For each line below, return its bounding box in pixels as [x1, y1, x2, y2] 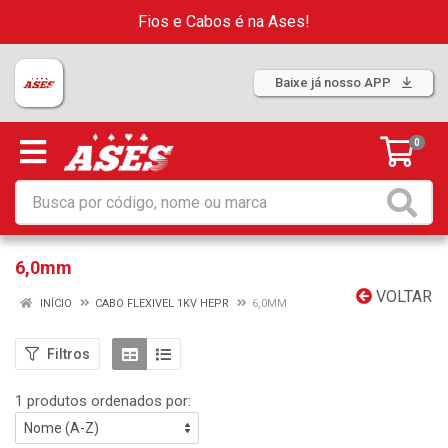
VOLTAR [372, 287, 432, 306]
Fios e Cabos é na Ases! [138, 12, 310, 31]
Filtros [47, 345, 90, 362]
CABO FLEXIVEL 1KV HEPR [95, 297, 229, 310]
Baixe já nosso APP [275, 75, 394, 90]
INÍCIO [37, 297, 72, 310]
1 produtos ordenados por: [15, 392, 191, 410]
